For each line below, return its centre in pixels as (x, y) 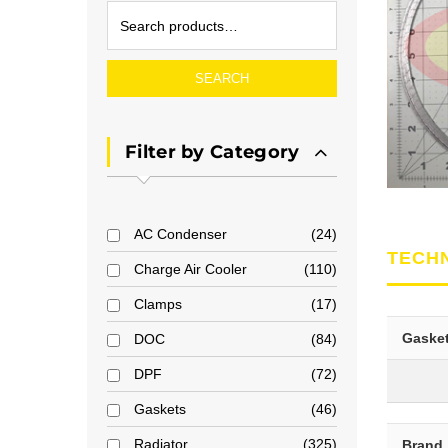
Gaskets (160, 409)
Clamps (158, 304)
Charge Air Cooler (190, 269)
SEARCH (222, 78)
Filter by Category (212, 152)
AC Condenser (180, 234)
